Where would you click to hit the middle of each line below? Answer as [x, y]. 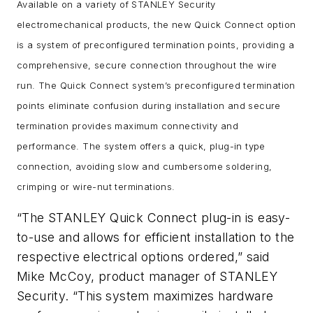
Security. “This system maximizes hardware [145, 296]
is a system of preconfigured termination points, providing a [155, 44]
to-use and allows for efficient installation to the [156, 238]
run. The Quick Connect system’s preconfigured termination [156, 85]
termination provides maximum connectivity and [128, 125]
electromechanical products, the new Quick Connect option [156, 24]
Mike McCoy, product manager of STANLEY [147, 277]
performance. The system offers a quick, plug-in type [141, 146]
